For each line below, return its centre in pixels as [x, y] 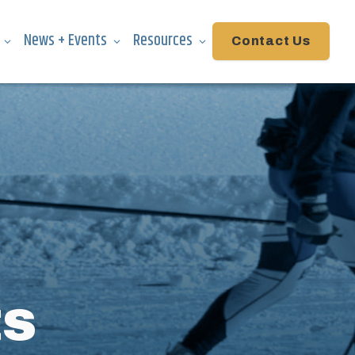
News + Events [65, 41]
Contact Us [271, 41]
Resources [163, 41]
